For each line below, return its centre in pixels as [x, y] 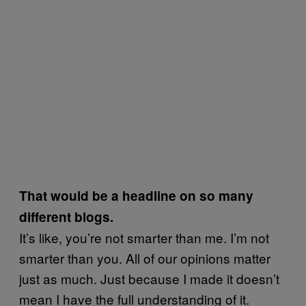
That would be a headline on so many [136, 196]
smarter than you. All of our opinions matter [145, 258]
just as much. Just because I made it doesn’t [149, 278]
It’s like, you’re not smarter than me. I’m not [144, 237]
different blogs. [66, 217]
